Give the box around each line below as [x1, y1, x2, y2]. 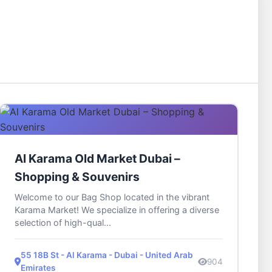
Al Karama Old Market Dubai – [14, 151, 180, 166]
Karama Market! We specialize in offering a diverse [14, 205, 219, 216]
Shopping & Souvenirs [14, 169, 140, 185]
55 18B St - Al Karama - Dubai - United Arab [20, 250, 193, 260]
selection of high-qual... [14, 217, 111, 228]
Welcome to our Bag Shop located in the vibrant [14, 192, 209, 203]
